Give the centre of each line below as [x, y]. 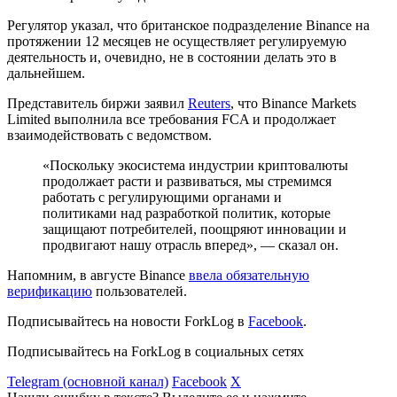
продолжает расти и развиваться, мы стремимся [187, 181]
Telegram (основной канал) [88, 381]
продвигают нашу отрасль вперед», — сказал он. [191, 245]
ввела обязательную [249, 275]
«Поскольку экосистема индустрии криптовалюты [195, 165]
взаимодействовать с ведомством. [109, 135]
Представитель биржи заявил [97, 103]
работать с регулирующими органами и [162, 197]
